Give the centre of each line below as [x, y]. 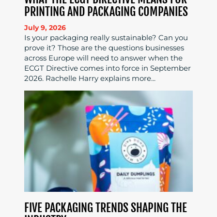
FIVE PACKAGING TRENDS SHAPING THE [106, 208]
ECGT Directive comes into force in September [108, 68]
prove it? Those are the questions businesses [104, 48]
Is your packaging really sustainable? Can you [106, 38]
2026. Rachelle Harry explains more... [90, 78]
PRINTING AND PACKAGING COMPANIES [106, 12]
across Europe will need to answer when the [103, 58]
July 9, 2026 [45, 28]
